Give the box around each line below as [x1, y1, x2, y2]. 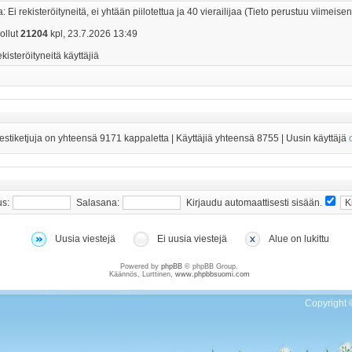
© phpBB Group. [182, 262, 238, 270]
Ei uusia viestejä [157, 233, 227, 244]
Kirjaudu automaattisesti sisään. [186, 197, 322, 208]
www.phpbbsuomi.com [174, 270, 250, 278]
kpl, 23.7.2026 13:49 [48, 28, 137, 39]
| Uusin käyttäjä [279, 133, 349, 144]
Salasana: [76, 197, 119, 208]
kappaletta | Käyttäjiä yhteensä [122, 133, 257, 144]
